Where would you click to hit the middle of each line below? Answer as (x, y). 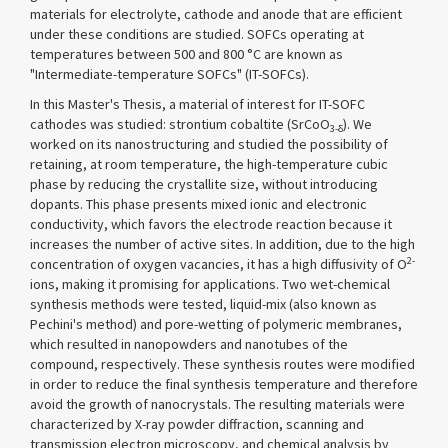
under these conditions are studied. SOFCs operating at (197, 34)
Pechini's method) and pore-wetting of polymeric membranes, (216, 324)
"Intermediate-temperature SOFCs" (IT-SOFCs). (169, 74)
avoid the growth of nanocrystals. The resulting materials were (217, 404)
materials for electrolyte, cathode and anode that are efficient (216, 14)
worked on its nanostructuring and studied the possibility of (209, 144)
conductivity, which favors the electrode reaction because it (211, 224)
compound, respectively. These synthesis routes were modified (222, 364)
